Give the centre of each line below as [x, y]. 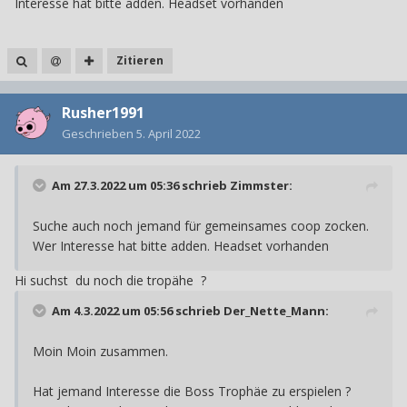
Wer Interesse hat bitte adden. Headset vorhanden [183, 246]
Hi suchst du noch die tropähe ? [112, 281]
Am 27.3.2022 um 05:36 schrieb [141, 186]
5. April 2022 [169, 134]
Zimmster [259, 186]
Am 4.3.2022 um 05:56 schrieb [138, 311]
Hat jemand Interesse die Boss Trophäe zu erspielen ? [192, 392]
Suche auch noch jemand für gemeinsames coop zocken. [201, 226]
